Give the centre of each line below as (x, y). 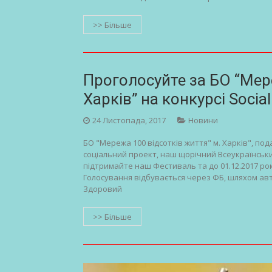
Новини (203, 121)
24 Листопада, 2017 (129, 121)
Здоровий (103, 189)
